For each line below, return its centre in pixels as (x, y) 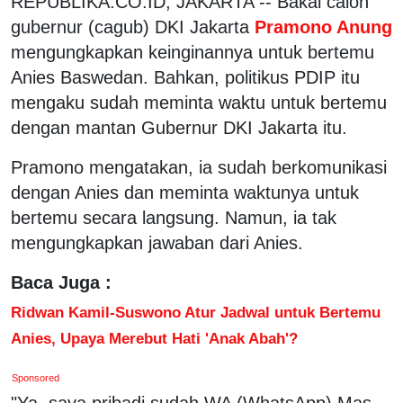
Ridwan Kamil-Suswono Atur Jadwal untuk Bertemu (196, 312)
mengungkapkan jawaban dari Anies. (157, 242)
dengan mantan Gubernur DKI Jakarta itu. (179, 127)
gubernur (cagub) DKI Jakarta (130, 27)
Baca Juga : (61, 282)
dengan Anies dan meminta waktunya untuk (185, 192)
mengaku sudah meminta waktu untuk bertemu (199, 102)
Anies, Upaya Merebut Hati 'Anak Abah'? (154, 338)
